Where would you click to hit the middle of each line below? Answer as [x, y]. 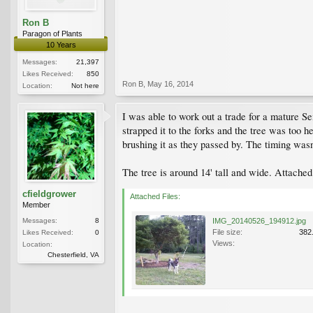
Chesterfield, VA [73, 254]
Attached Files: [155, 196]
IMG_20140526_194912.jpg [259, 220]
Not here [85, 85]
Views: [224, 243]
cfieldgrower [49, 194]
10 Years [61, 44]
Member [36, 204]
